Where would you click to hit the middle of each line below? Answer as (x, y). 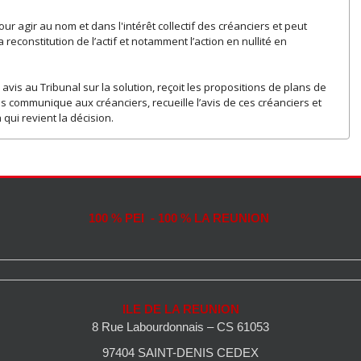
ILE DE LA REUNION (180, 309)
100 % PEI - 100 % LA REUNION (180, 219)
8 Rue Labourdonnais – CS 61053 (180, 327)
